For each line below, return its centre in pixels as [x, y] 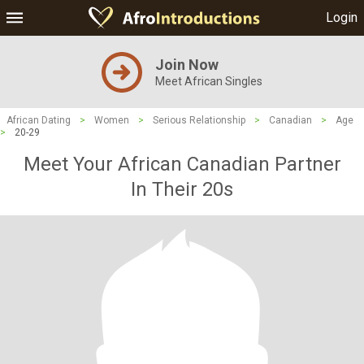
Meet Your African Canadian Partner [182, 164]
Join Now [187, 65]
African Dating [39, 120]
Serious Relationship [199, 120]
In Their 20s [182, 189]
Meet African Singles [209, 81]
